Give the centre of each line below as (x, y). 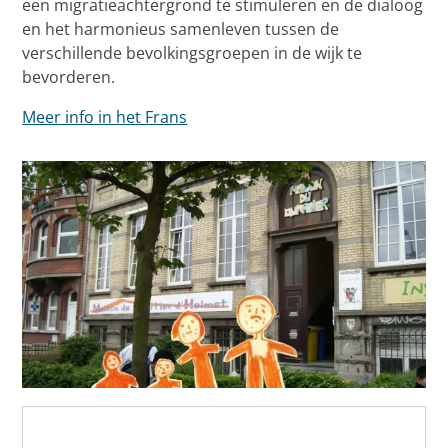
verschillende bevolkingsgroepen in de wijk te (192, 53)
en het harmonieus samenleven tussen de (181, 29)
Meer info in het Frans (105, 117)
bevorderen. (69, 77)
